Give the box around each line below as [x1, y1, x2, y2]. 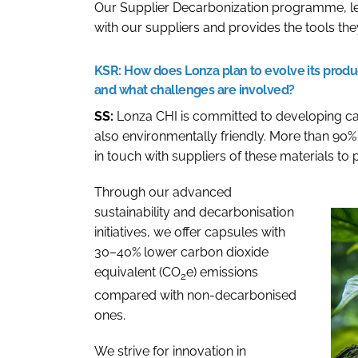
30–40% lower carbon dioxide [94, 245, 268, 261]
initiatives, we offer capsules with [94, 225, 285, 241]
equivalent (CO [94, 265, 181, 280]
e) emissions [186, 265, 258, 280]
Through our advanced [94, 185, 232, 201]
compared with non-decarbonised [94, 287, 296, 303]
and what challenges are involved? [94, 82, 297, 98]
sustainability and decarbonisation [94, 205, 294, 221]
